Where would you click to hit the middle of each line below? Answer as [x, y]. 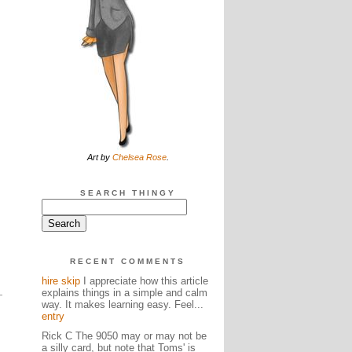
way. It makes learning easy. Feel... [122, 304]
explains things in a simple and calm [124, 293]
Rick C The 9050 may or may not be [124, 336]
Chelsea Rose [139, 157]
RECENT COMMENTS [128, 261]
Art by [99, 157]
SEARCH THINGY [128, 193]
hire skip [60, 281]
